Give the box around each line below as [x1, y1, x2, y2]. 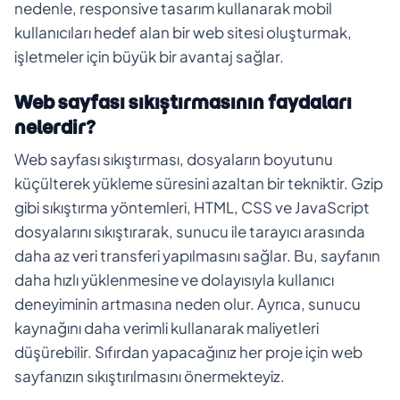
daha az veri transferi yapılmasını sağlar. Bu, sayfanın [14, 245, 380, 265]
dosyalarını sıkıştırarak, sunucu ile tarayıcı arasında [14, 221, 365, 241]
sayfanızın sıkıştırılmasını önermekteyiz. [14, 365, 285, 386]
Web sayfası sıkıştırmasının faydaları [14, 89, 352, 114]
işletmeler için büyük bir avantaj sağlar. [14, 46, 284, 66]
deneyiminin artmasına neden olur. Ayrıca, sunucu [14, 293, 361, 313]
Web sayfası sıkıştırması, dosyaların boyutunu [14, 148, 333, 169]
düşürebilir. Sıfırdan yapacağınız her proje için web [14, 341, 362, 362]
